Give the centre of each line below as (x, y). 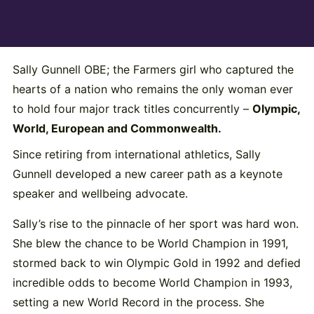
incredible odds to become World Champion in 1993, (152, 282)
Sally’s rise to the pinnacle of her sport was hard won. (155, 223)
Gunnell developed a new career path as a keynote (147, 174)
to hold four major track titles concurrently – (132, 108)
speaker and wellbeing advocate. (100, 194)
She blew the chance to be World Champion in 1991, (150, 243)
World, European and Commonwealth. (117, 128)
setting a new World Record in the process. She (138, 302)
